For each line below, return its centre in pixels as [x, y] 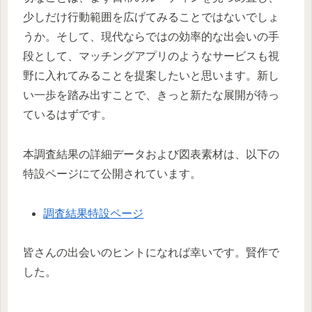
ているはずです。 [68, 114]
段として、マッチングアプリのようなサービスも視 [151, 56]
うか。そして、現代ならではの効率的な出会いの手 [151, 36]
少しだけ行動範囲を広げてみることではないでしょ [151, 17]
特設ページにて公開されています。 [112, 173]
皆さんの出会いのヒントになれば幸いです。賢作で [151, 253]
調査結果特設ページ [94, 213]
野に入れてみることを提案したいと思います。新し [151, 75]
